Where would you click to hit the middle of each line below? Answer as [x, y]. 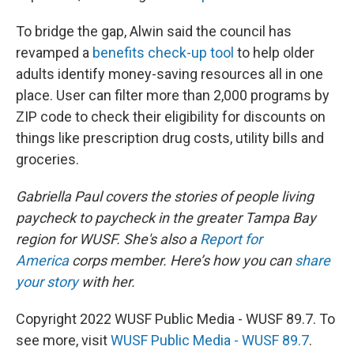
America [42, 261]
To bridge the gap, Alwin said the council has [154, 32]
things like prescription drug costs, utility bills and [170, 138]
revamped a [54, 53]
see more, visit [63, 341]
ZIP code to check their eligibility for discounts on [171, 117]
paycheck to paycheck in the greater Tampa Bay [166, 218]
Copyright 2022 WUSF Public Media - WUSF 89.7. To [175, 319]
